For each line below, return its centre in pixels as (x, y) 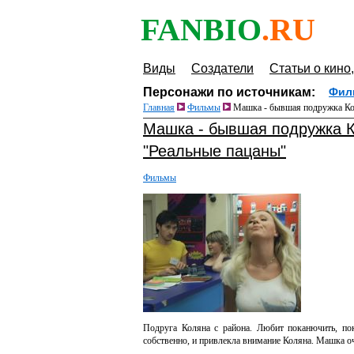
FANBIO (201, 30)
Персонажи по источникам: (229, 92)
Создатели (222, 68)
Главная (159, 107)
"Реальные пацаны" (215, 151)
